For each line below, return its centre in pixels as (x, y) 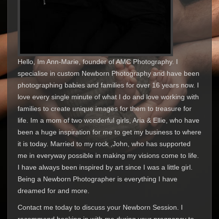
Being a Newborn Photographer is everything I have (98, 179)
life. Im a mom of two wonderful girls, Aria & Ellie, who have (109, 121)
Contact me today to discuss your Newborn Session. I (100, 208)
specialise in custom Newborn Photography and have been (109, 74)
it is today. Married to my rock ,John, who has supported (104, 144)
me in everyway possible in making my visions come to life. (108, 156)
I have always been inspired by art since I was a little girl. (105, 168)
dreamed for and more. (55, 191)
